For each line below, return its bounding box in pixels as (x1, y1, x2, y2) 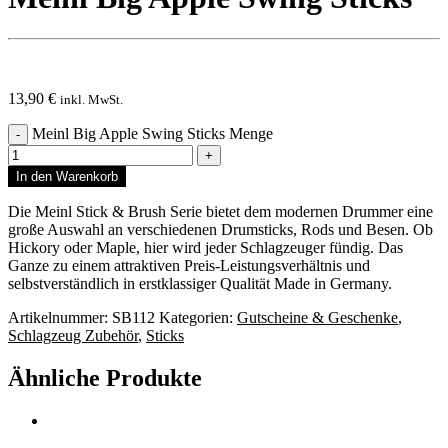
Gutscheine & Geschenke (237, 308, 398, 326)
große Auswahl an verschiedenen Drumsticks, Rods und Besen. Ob (8, 220, 433, 238)
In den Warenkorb (16, 168, 118, 184)
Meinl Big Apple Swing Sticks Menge (32, 124, 273, 142)
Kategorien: (159, 308, 237, 326)
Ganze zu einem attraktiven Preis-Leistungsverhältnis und (8, 256, 370, 274)
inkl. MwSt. (60, 91, 123, 107)
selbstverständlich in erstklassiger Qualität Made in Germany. (8, 274, 392, 292)
